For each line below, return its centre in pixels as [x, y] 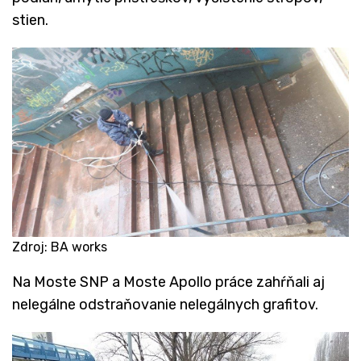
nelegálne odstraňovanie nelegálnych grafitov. [165, 305]
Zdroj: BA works [60, 247]
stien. [30, 20]
